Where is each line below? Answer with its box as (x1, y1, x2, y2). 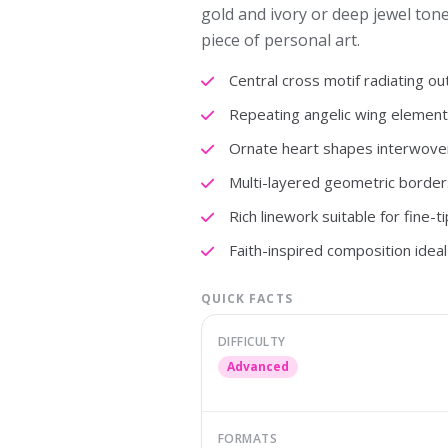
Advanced (226, 358, 289, 375)
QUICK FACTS (200, 290, 293, 307)
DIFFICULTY (217, 333, 286, 350)
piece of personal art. (200, 29, 360, 51)
